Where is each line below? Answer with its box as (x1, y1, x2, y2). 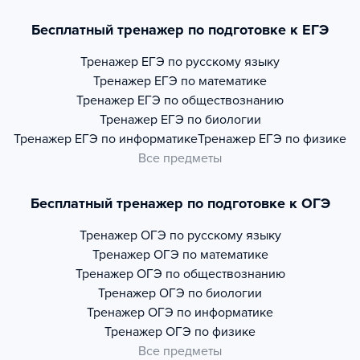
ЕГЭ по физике (259, 131, 346, 147)
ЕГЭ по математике (154, 73, 267, 89)
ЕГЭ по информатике (75, 131, 198, 147)
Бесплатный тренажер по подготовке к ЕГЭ (31, 21, 329, 39)
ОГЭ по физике (166, 324, 256, 340)
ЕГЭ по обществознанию (137, 92, 284, 108)
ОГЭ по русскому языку (140, 227, 281, 243)
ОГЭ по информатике (148, 305, 273, 321)
